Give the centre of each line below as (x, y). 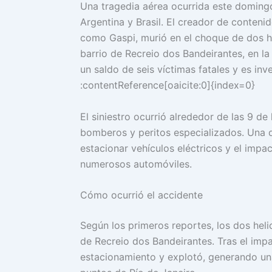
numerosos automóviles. (136, 164)
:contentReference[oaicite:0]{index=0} (168, 85)
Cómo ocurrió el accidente (141, 195)
